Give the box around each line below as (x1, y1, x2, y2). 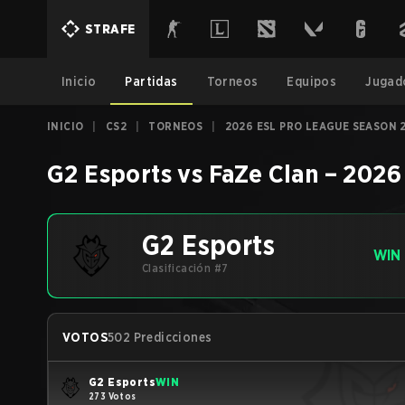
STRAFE (85, 22, 136, 36)
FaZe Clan (208, 158, 319, 189)
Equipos (287, 74, 337, 89)
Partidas (125, 74, 178, 89)
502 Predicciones (108, 330, 212, 344)
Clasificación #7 (142, 261, 229, 275)
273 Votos (89, 390, 137, 401)
